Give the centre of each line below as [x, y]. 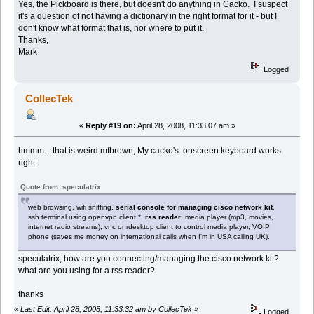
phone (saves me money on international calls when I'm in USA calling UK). [149, 237]
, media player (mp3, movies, [227, 217]
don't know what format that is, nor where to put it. [111, 28]
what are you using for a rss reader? [87, 271]
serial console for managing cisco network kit [194, 207]
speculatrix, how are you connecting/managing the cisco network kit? [149, 259]
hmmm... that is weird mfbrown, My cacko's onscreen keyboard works [150, 151]
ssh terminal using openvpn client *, [87, 217]
